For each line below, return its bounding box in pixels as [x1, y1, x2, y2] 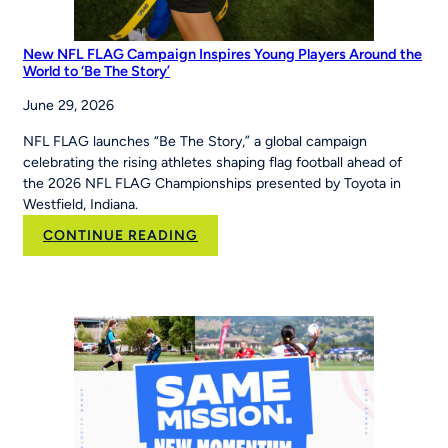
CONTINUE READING [43, 227, 198, 245]
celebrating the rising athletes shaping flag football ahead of [23, 154, 402, 172]
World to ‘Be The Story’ [23, 62, 170, 81]
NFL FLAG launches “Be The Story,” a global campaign [23, 133, 367, 151]
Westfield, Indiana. [23, 196, 138, 214]
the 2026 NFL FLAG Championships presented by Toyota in [23, 175, 401, 193]
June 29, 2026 [23, 97, 114, 115]
